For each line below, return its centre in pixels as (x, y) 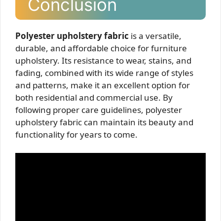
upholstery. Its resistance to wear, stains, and (103, 60)
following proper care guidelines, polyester (99, 110)
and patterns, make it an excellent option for (103, 85)
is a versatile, (155, 36)
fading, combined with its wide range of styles (104, 73)
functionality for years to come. (76, 134)
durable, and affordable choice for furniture (101, 48)
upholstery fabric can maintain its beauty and (104, 122)
